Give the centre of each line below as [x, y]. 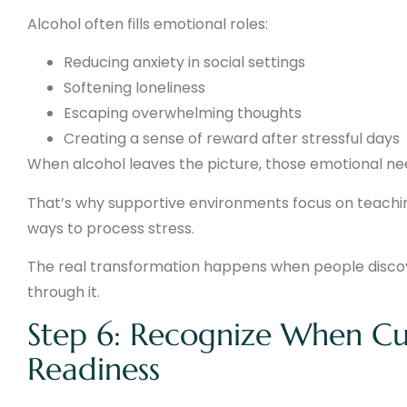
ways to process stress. [111, 228]
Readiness [94, 370]
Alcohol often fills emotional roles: [148, 24]
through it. [64, 292]
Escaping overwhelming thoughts [183, 114]
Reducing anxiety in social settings [184, 63]
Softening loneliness [134, 88]
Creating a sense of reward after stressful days [232, 139]
